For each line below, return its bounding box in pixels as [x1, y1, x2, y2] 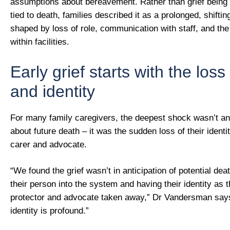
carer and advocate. [10, 139, 87, 149]
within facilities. [10, 37, 69, 47]
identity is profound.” [10, 206, 89, 216]
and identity [10, 82, 95, 101]
